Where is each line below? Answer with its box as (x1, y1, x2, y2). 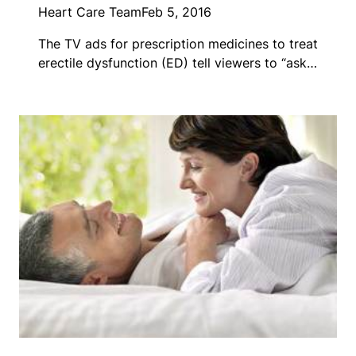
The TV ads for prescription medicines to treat (38, 36, 318, 52)
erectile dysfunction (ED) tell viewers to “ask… (38, 55, 317, 72)
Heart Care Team (38, 4, 141, 21)
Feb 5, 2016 (141, 4, 211, 21)
